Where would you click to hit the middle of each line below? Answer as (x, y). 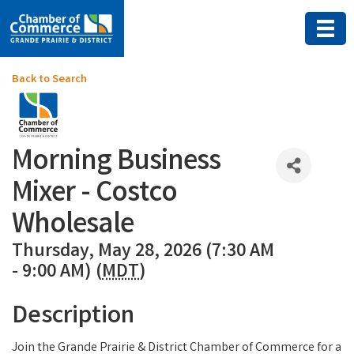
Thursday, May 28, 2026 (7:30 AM (143, 253)
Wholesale (73, 227)
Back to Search (49, 81)
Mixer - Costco (94, 195)
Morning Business (116, 164)
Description (73, 318)
